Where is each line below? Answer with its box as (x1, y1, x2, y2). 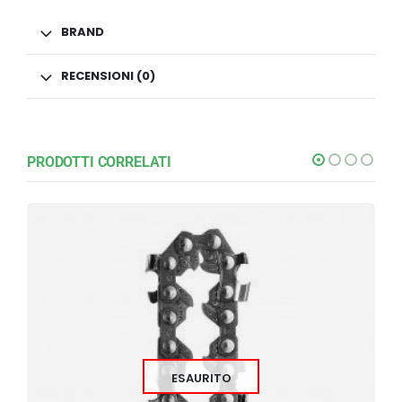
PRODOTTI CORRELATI (27, 153, 172, 171)
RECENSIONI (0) (61, 67, 155, 85)
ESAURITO (170, 370, 232, 388)
